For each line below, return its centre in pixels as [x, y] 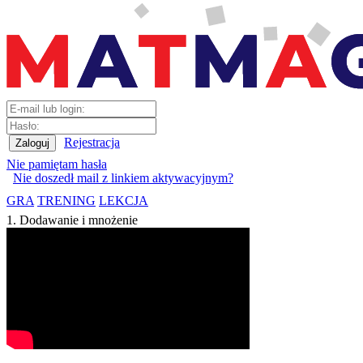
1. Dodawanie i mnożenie [72, 220]
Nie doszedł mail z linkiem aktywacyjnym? [123, 178]
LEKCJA [124, 201]
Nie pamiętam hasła [57, 164]
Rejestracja [92, 142]
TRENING [66, 201]
